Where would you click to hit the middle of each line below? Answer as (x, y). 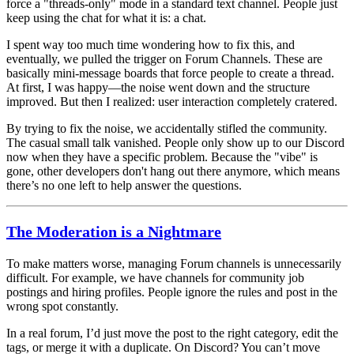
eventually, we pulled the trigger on (96, 58)
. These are (295, 58)
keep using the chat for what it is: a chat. (106, 17)
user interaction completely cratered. (248, 101)
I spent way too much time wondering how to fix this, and (151, 44)
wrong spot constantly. (62, 306)
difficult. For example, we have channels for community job (155, 277)
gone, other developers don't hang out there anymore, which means (173, 171)
